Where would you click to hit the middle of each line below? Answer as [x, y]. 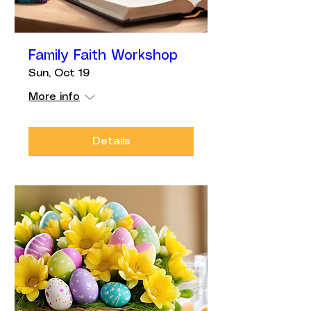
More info [54, 97]
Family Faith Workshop [103, 56]
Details [111, 141]
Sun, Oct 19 [59, 73]
